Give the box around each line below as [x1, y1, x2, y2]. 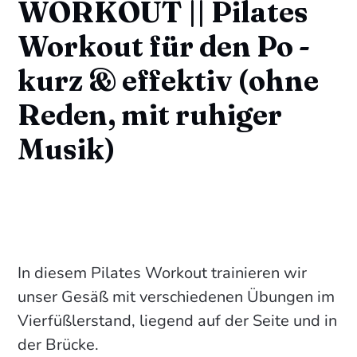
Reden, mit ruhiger [18, 97, 283, 133]
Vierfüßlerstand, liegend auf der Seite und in [18, 310, 338, 332]
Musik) [18, 131, 116, 167]
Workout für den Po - [18, 29, 311, 65]
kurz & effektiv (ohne [18, 63, 320, 99]
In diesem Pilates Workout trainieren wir [18, 262, 308, 284]
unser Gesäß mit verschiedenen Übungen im [18, 286, 335, 308]
